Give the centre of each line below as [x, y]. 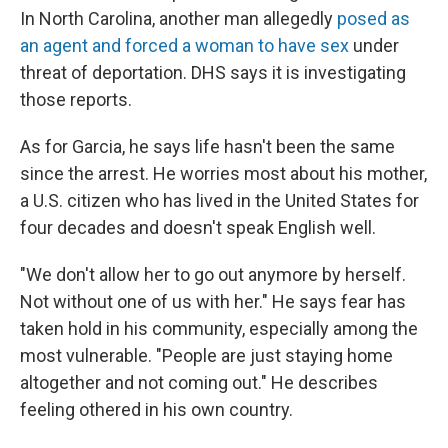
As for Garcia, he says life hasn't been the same [207, 146]
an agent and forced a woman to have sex [184, 45]
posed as [373, 18]
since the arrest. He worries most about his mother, [223, 173]
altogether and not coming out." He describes [199, 382]
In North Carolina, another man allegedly [178, 18]
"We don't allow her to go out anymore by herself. [213, 274]
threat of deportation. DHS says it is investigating [213, 72]
